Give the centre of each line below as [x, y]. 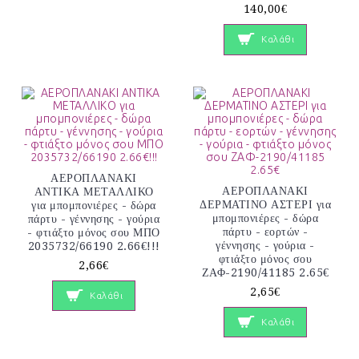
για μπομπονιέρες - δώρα [94, 205]
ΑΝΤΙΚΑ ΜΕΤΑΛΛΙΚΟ [94, 191]
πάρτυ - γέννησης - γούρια [94, 218]
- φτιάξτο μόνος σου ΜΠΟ [94, 232]
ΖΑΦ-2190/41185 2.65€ [265, 272]
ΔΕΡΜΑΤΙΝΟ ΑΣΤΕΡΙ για [265, 204]
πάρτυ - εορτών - [265, 231]
